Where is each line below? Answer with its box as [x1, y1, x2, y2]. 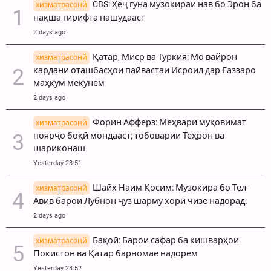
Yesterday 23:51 [33, 159, 82, 168]
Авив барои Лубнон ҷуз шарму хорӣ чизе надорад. [33, 196, 247, 207]
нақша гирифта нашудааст [33, 13, 145, 24]
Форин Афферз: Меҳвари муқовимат [93, 117, 246, 128]
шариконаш [33, 143, 85, 154]
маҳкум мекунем [33, 78, 105, 89]
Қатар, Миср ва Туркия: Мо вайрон [93, 52, 237, 63]
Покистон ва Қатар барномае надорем [33, 249, 198, 260]
